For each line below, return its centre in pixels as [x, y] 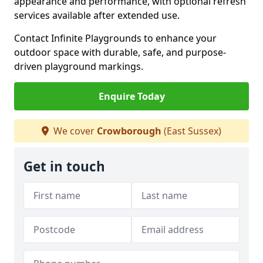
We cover [74, 131]
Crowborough [129, 131]
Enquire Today [131, 96]
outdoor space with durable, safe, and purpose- [120, 52]
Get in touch [64, 166]
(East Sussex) [191, 131]
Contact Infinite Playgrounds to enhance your [115, 38]
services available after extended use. [97, 15]
